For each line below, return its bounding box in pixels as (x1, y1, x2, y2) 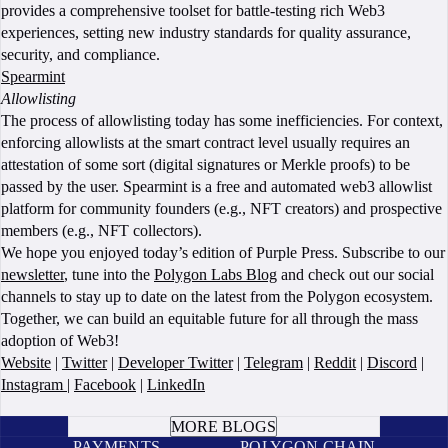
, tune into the (64, 266, 154, 283)
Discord (367, 354, 417, 371)
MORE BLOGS (171, 418, 277, 435)
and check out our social (277, 266, 434, 283)
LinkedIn (147, 376, 205, 393)
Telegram (244, 354, 303, 371)
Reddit (314, 354, 356, 371)
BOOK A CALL (170, 398, 278, 415)
